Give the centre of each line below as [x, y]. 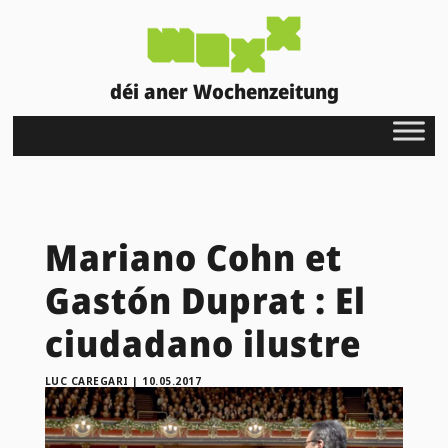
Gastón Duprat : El [205, 300]
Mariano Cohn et [193, 257]
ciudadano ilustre [202, 343]
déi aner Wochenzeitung [224, 91]
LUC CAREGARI [86, 380]
